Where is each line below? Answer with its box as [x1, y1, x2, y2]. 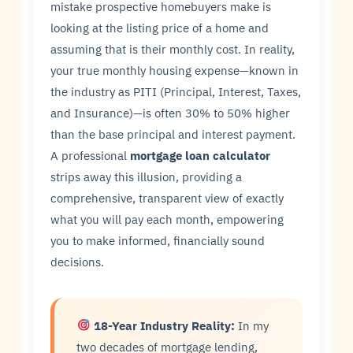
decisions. [50, 253, 105, 269]
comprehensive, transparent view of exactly [50, 189, 284, 206]
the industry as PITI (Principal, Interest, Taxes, [50, 83, 302, 99]
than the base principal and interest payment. [50, 125, 296, 142]
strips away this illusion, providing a [50, 168, 243, 184]
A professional [50, 147, 131, 163]
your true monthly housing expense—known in [50, 61, 299, 78]
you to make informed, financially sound [50, 232, 266, 248]
